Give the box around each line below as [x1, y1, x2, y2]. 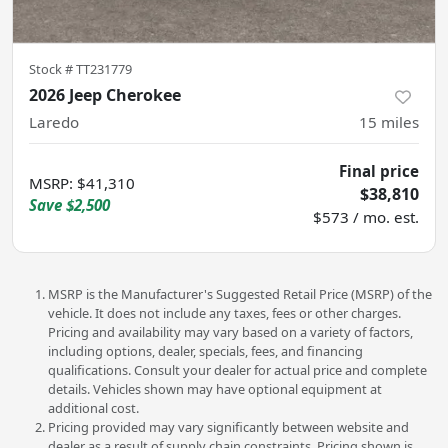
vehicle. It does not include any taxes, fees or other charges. [48, 304, 401, 323]
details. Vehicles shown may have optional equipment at [48, 380, 382, 399]
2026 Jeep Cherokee [29, 84, 181, 107]
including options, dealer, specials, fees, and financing [48, 342, 363, 361]
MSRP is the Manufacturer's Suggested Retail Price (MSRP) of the [48, 285, 432, 304]
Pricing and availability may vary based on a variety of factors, [48, 323, 413, 342]
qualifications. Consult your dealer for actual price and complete [48, 361, 427, 380]
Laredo [29, 112, 79, 133]
